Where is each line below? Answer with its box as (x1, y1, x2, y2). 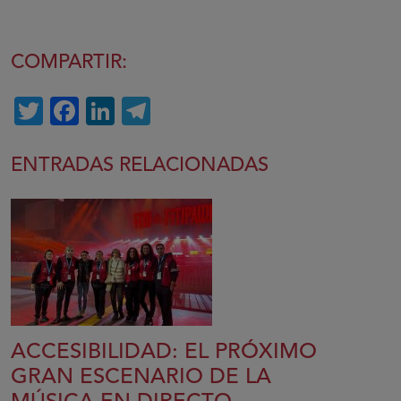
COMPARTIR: (11, 52, 127, 73)
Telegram (150, 96, 270, 125)
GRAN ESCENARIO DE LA (11, 367, 271, 388)
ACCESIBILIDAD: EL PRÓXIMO (11, 342, 317, 363)
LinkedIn (115, 96, 226, 125)
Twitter (43, 96, 132, 125)
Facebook (79, 96, 207, 125)
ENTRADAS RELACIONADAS (11, 156, 269, 175)
